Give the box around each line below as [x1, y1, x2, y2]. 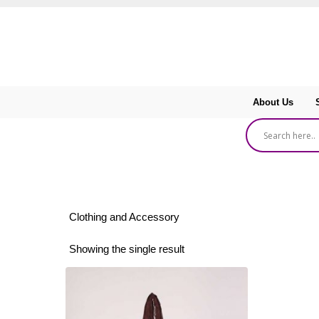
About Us [253, 97, 293, 108]
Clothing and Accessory [69, 211, 179, 224]
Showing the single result [69, 243, 184, 255]
